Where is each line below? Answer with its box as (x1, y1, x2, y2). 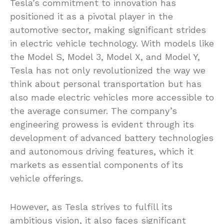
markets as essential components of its (10, 159, 183, 170)
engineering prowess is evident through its (10, 119, 194, 130)
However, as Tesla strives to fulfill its (10, 201, 172, 212)
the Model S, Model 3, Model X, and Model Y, (10, 51, 200, 62)
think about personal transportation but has (10, 78, 201, 89)
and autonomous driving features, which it (10, 146, 193, 157)
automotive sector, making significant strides (10, 24, 206, 35)
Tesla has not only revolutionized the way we (10, 65, 205, 76)
